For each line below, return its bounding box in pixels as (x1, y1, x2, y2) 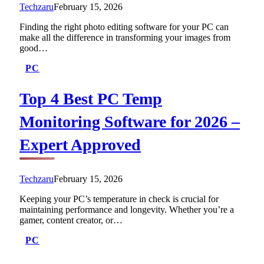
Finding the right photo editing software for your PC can (19, 22, 229, 32)
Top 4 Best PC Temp (19, 90, 162, 108)
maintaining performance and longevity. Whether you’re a (19, 204, 234, 214)
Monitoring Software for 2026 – (19, 113, 240, 131)
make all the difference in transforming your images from (19, 32, 230, 43)
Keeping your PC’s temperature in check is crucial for (19, 193, 219, 204)
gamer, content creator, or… (19, 214, 123, 225)
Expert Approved (19, 136, 141, 154)
